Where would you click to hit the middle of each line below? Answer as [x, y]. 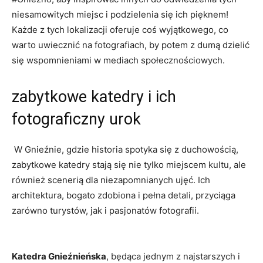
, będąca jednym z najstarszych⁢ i [173, 256]
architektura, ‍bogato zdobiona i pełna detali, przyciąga [124, 195]
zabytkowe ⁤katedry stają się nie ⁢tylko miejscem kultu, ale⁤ [129, 164]
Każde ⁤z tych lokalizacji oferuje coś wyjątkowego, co [120, 29]
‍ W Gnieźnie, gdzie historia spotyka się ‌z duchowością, [125, 149]
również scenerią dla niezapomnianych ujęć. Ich [111, 180]
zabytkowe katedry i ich [94, 97]
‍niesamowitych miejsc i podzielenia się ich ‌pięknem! [120, 14]
